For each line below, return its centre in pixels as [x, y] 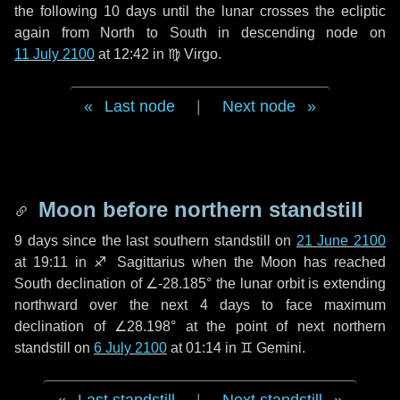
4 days [225, 305]
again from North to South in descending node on [200, 33]
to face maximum [317, 305]
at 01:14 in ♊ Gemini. [236, 348]
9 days [36, 241]
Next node [259, 106]
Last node [140, 106]
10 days [130, 11]
